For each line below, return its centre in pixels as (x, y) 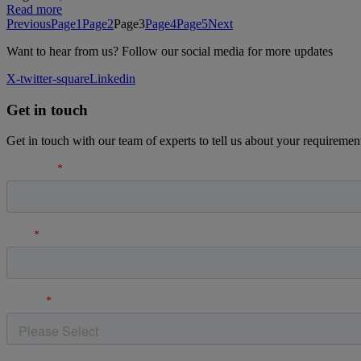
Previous (29, 23)
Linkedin (112, 78)
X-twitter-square (48, 78)
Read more (34, 9)
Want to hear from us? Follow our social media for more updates (170, 51)
